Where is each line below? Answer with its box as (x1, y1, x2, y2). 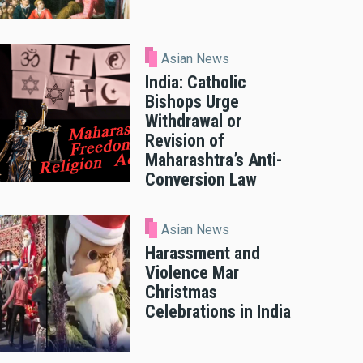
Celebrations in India (145, 301, 291, 322)
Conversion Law (145, 169, 257, 190)
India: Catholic (145, 72, 246, 93)
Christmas (145, 281, 217, 302)
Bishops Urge (145, 92, 239, 113)
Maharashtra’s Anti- (145, 150, 282, 171)
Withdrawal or (145, 111, 241, 132)
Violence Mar (145, 262, 239, 283)
